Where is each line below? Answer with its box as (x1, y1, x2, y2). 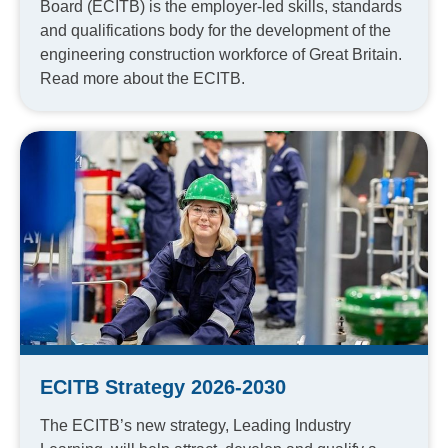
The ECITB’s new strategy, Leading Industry (40, 417, 351, 435)
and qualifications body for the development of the (40, 21, 391, 39)
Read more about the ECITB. (40, 69, 245, 87)
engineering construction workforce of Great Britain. (40, 45, 402, 63)
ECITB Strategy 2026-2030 (40, 376, 286, 399)
